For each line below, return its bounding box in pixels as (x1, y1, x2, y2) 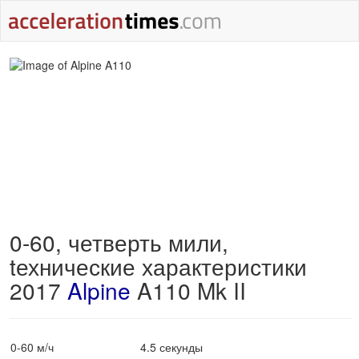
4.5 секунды (140, 339, 203, 355)
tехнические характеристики (10, 250, 307, 282)
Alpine (67, 274, 131, 306)
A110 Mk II (131, 274, 246, 306)
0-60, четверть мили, (10, 226, 228, 258)
